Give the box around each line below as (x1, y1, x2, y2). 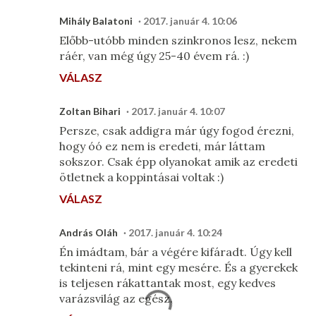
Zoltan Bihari (59, 105, 121, 117)
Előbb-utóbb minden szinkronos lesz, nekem (59, 33, 297, 47)
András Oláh (59, 226, 118, 238)
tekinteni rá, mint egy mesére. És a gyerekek (59, 260, 298, 274)
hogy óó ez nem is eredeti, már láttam (59, 139, 265, 153)
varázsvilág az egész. (59, 291, 173, 305)
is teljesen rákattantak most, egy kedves (59, 276, 276, 290)
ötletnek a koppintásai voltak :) (59, 170, 224, 184)
